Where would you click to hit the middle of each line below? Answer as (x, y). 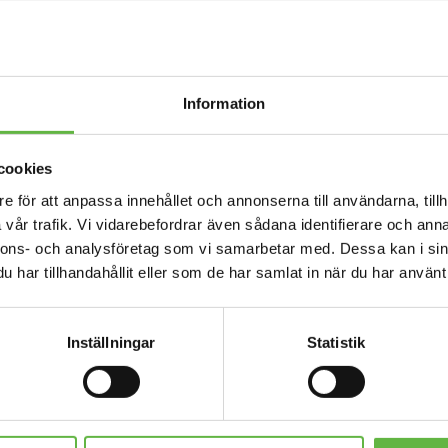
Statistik (336, 342)
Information (224, 103)
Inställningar (111, 342)
